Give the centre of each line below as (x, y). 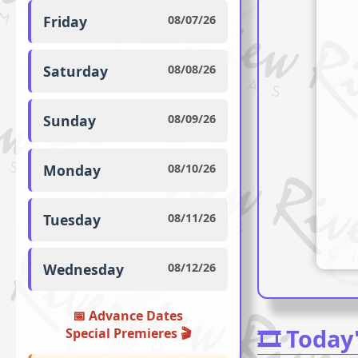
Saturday (76, 71)
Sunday (70, 120)
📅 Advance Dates (128, 315)
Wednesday (84, 269)
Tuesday (72, 219)
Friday (65, 21)
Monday (72, 170)
